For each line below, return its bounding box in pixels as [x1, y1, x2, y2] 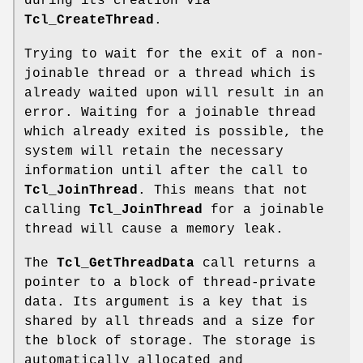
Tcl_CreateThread [24, 13, 154, 28]
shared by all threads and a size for [24, 314, 316, 330]
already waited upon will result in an [24, 86, 324, 101]
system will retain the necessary [24, 144, 284, 160]
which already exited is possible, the [24, 125, 324, 140]
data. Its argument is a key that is [24, 295, 308, 310]
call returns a [194, 256, 316, 271]
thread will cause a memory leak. [24, 222, 284, 237]
